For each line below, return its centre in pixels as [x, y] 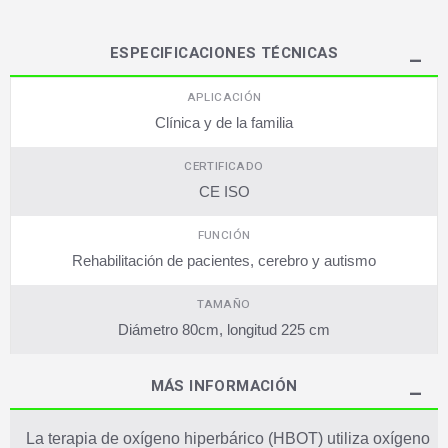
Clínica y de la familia [224, 122]
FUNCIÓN [224, 235]
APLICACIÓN [224, 97]
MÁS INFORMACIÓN [224, 385]
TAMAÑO [224, 304]
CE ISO [224, 191]
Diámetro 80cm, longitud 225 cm [224, 329]
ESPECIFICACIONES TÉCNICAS [224, 52]
